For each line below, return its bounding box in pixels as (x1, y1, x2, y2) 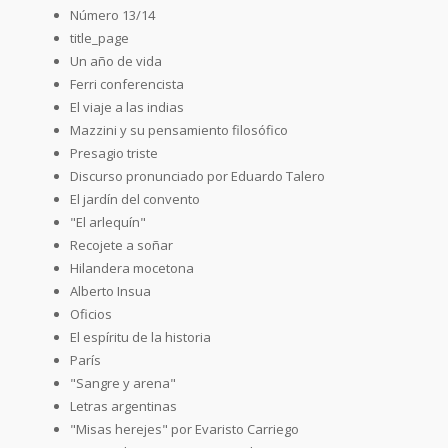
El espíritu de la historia (70, 327, 211, 346)
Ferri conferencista (70, 74, 184, 93)
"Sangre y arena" (70, 373, 176, 392)
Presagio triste (70, 143, 158, 162)
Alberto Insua (70, 281, 151, 300)
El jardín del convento (70, 189, 200, 208)
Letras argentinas (70, 396, 177, 415)
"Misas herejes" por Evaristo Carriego (70, 419, 299, 438)
